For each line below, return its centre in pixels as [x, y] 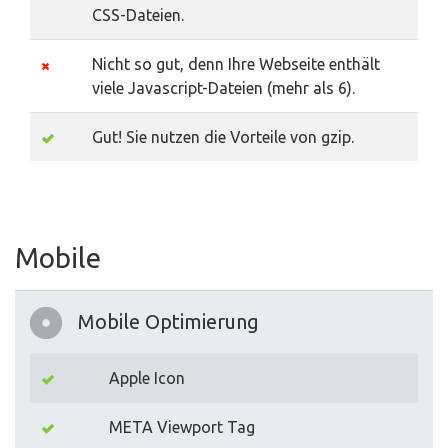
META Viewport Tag [182, 427]
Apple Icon [147, 378]
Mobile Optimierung [168, 322]
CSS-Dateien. [138, 15]
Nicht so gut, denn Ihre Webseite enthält [236, 64]
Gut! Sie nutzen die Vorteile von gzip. [223, 137]
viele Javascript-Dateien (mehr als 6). [223, 88]
